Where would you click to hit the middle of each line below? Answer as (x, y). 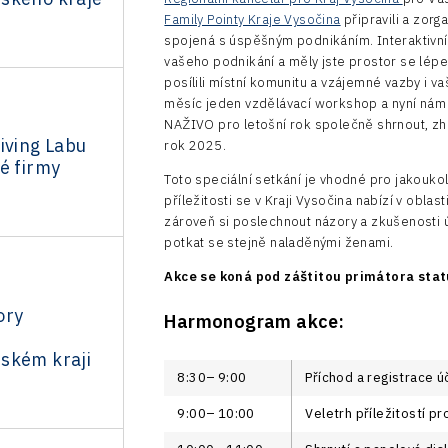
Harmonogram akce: (256, 321)
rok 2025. (195, 145)
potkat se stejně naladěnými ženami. (279, 242)
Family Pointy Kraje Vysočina (252, 19)
